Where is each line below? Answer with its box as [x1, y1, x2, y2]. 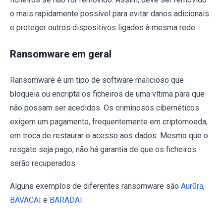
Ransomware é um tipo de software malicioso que [10, 75, 184, 85]
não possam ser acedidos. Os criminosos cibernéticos [10, 103, 199, 112]
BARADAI [50, 195, 82, 205]
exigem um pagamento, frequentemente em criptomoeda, [10, 116, 208, 126]
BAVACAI [10, 195, 41, 205]
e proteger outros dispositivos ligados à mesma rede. [10, 22, 197, 32]
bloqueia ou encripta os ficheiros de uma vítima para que [10, 89, 205, 99]
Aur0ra [181, 181, 203, 191]
